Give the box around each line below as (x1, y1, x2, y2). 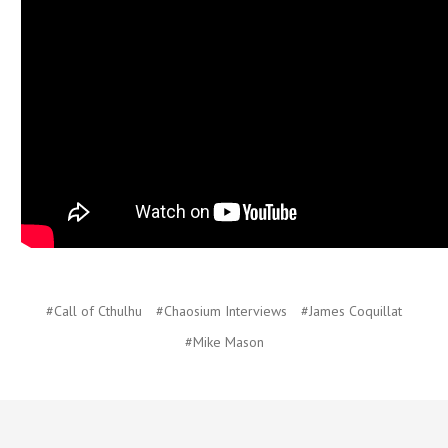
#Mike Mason (184, 332, 264, 351)
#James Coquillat (301, 301, 402, 320)
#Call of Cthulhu (46, 301, 142, 320)
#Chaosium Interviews (156, 301, 287, 320)
